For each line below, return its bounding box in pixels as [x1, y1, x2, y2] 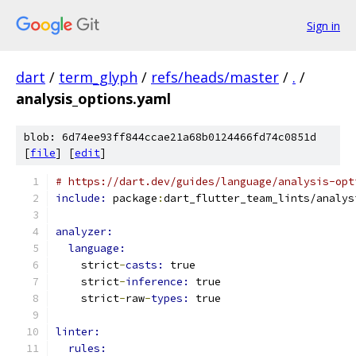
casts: [126, 258, 170, 272]
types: [151, 292, 195, 305]
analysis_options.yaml [16, 89, 171, 108]
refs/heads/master [151, 68, 279, 87]
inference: [126, 275, 195, 288]
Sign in [307, 17, 340, 33]
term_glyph [59, 68, 137, 87]
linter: [56, 325, 100, 339]
